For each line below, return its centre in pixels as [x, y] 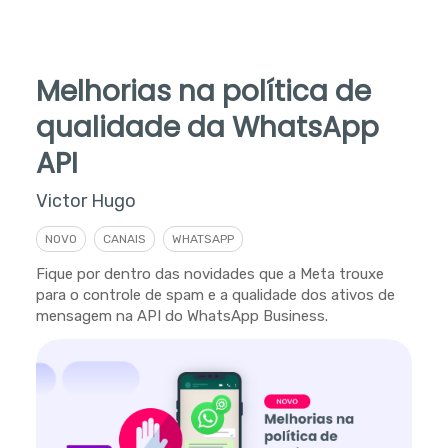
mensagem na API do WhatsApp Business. [181, 316]
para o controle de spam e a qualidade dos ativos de [215, 295]
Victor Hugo [85, 201]
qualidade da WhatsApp [207, 128]
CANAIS [124, 239]
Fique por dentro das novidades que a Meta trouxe [209, 274]
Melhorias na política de [203, 92]
